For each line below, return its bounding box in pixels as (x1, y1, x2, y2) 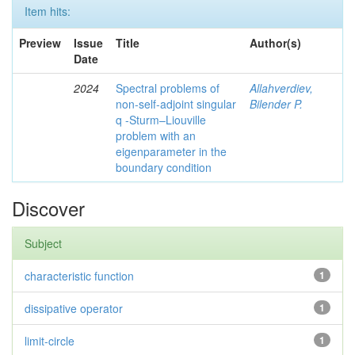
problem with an (116, 128, 196, 143)
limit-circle (25, 333, 74, 349)
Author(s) (250, 35, 301, 51)
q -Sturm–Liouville (116, 112, 206, 128)
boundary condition (116, 159, 212, 175)
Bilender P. (250, 96, 303, 112)
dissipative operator (25, 300, 123, 316)
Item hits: (25, 3, 71, 19)
